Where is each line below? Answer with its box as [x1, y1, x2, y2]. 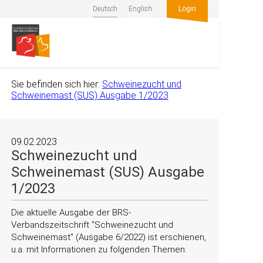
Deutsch [93, 5, 118, 13]
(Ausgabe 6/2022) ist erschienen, [73, 232, 206, 242]
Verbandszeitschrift [11, 220, 92, 230]
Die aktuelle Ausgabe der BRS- [11, 207, 131, 218]
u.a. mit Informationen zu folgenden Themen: [11, 244, 187, 255]
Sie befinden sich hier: [11, 79, 100, 90]
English [129, 5, 153, 13]
